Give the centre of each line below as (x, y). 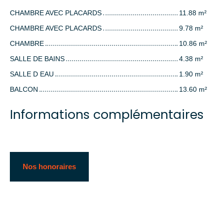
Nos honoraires (49, 167)
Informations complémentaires (107, 115)
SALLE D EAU (32, 74)
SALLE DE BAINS (37, 59)
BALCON (24, 90)
